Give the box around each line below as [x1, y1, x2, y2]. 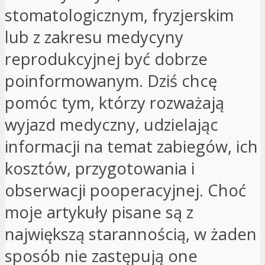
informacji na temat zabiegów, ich [5, 135, 258, 157]
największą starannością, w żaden [5, 222, 257, 245]
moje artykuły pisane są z [5, 201, 193, 223]
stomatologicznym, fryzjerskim [5, 4, 234, 26]
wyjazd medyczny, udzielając [5, 113, 218, 135]
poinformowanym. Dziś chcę [5, 69, 217, 92]
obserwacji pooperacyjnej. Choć [5, 179, 246, 201]
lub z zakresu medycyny [5, 25, 183, 48]
